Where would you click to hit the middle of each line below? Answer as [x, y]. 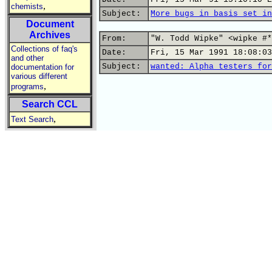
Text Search [32, 119]
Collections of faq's [44, 49]
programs [27, 87]
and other [27, 58]
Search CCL [50, 104]
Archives [50, 35]
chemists [27, 6]
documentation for [42, 67]
